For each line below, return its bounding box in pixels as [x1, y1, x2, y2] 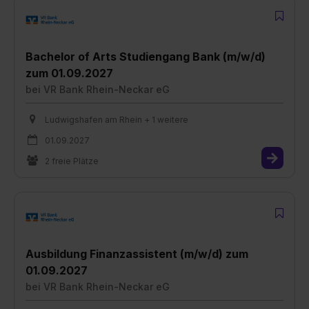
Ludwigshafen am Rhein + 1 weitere [45, 114, 188, 125]
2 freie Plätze [45, 155, 99, 166]
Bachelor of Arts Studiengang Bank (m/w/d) [26, 49, 266, 63]
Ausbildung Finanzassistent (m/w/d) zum [26, 246, 248, 261]
